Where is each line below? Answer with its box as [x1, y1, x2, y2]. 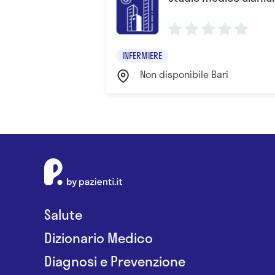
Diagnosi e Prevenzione [44, 250, 185, 271]
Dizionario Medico [44, 227, 153, 248]
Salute [44, 203, 82, 225]
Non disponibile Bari [140, 66, 228, 82]
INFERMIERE [122, 48, 162, 62]
